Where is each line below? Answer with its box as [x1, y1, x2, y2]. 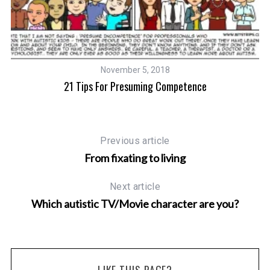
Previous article [100, 135, 170, 147]
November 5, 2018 [100, 65, 170, 75]
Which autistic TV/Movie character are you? [31, 197, 239, 211]
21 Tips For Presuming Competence [63, 78, 207, 95]
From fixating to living [84, 151, 186, 165]
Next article [110, 181, 160, 193]
